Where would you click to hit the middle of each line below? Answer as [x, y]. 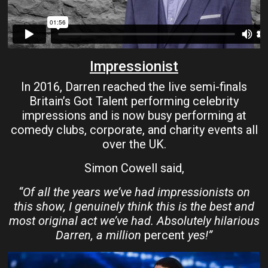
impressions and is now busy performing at [134, 115]
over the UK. [134, 144]
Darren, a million [100, 235]
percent [165, 235]
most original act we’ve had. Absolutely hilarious [134, 220]
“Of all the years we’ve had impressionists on [134, 192]
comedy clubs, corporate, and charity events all [134, 130]
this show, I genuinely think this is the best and [134, 206]
